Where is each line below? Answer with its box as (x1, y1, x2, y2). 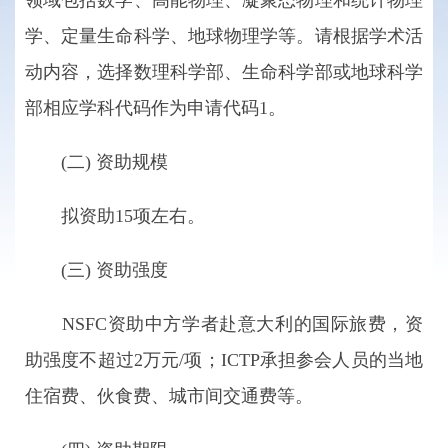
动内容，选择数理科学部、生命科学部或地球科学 (25, 62, 423, 82)
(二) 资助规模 (25, 152, 168, 172)
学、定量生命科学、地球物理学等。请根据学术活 (25, 26, 423, 46)
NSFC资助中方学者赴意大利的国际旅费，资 (25, 314, 423, 334)
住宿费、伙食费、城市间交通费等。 (25, 386, 313, 406)
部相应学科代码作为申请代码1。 (25, 98, 286, 118)
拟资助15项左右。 (25, 206, 205, 226)
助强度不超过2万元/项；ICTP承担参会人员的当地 (25, 350, 423, 370)
